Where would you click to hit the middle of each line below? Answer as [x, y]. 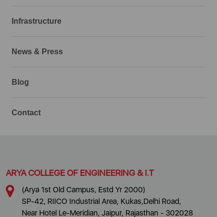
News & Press [37, 51]
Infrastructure [37, 21]
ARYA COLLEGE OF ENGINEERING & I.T [80, 172]
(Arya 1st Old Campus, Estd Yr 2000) [84, 189]
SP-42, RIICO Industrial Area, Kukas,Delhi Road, [101, 201]
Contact [26, 112]
